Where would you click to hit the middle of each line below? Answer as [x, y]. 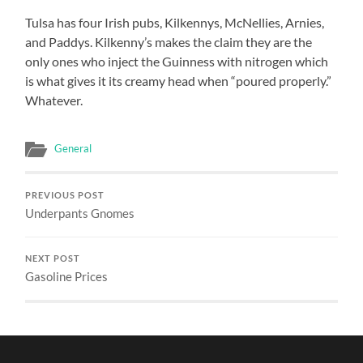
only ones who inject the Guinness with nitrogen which [177, 61]
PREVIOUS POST [65, 195]
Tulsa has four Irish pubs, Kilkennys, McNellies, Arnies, [175, 22]
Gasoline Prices [67, 276]
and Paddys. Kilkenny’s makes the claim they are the [169, 41]
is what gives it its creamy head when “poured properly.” [179, 80]
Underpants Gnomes [80, 213]
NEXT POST [53, 258]
